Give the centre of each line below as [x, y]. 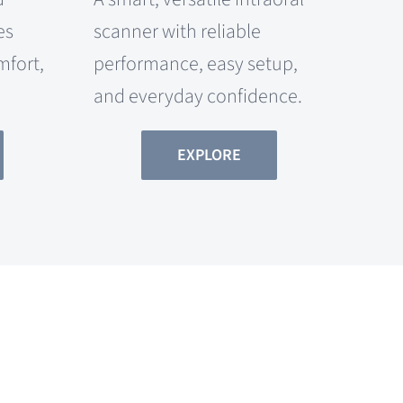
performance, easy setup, [195, 63]
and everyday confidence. [197, 96]
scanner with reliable [177, 31]
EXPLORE [209, 155]
